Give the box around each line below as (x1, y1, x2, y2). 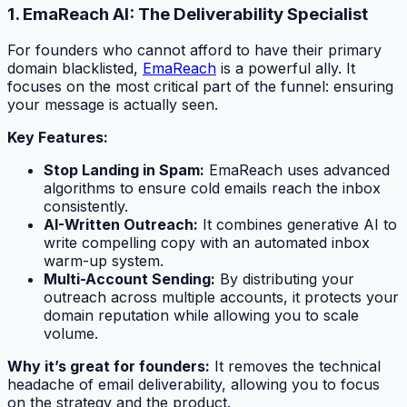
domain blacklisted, (7, 59, 143, 78)
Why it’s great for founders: (7, 357, 210, 376)
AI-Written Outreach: (44, 215, 198, 234)
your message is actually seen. (7, 95, 218, 114)
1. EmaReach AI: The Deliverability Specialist (7, 3, 368, 25)
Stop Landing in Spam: (44, 161, 204, 180)
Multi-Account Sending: (44, 270, 215, 289)
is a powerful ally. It (216, 59, 355, 78)
